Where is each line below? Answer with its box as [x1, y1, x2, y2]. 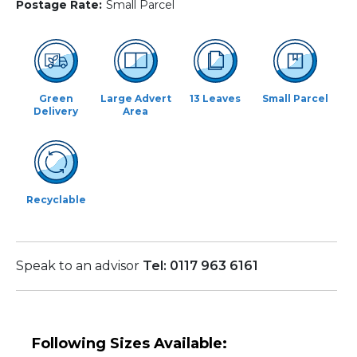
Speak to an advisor [16, 257, 143, 273]
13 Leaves [190, 92, 241, 104]
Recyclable [25, 193, 86, 206]
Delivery [33, 104, 78, 117]
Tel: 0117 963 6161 [143, 257, 258, 273]
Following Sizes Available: [32, 334, 227, 352]
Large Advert [100, 92, 171, 104]
